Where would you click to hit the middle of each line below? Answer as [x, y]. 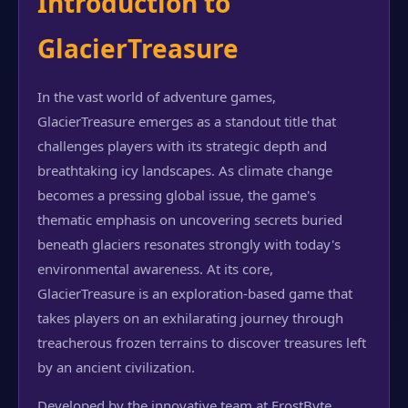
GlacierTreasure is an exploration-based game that [195, 293]
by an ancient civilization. [116, 367]
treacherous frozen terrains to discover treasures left [202, 342]
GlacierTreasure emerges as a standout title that [187, 121]
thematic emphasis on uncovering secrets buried [190, 219]
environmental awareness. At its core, [155, 269]
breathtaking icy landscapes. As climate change [185, 170]
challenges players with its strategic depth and [182, 146]
